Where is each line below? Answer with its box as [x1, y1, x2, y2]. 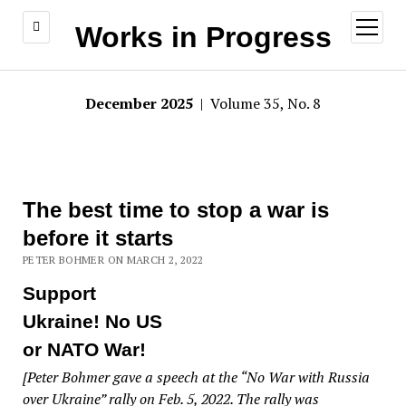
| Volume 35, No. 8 [197, 93, 321, 113]
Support [22, 283, 96, 304]
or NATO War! [22, 339, 146, 360]
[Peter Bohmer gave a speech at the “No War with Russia [22, 367, 370, 388]
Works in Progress [74, 21, 332, 53]
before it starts [22, 226, 173, 250]
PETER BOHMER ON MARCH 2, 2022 [22, 253, 204, 266]
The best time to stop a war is [22, 198, 329, 222]
